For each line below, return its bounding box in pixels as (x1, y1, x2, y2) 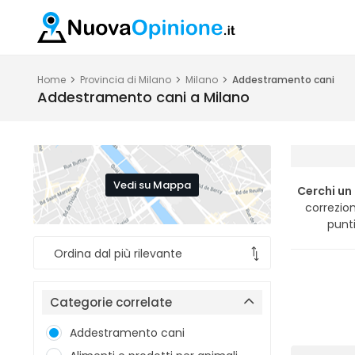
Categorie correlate (50, 294, 172, 311)
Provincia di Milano (80, 73, 171, 86)
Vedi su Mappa (113, 177, 191, 193)
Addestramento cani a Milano (37, 87, 250, 107)
